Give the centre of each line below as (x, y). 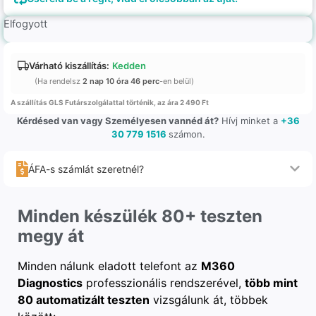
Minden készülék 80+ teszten (140, 216)
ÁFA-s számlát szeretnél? (86, 169)
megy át (51, 236)
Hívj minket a (249, 120)
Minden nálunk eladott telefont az (109, 266)
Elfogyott (25, 24)
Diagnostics (50, 282)
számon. (187, 134)
